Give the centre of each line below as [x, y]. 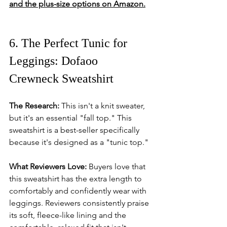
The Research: [34, 106]
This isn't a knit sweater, [103, 106]
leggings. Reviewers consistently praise [80, 203]
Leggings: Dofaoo [55, 61]
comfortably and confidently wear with [79, 191]
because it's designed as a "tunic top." [79, 142]
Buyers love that [117, 166]
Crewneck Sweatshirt [61, 79]
